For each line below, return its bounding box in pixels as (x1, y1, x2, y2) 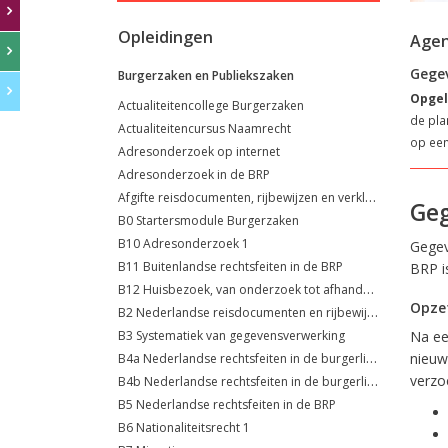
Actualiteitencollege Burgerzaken (118, 97, 304, 114)
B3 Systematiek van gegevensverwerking (118, 327, 345, 344)
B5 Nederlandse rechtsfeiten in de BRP (118, 396, 336, 413)
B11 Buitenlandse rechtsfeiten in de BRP (118, 258, 343, 275)
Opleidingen (118, 26, 213, 48)
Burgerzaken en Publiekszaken (118, 67, 294, 84)
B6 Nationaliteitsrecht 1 (118, 419, 250, 436)
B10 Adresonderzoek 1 (118, 235, 249, 252)
